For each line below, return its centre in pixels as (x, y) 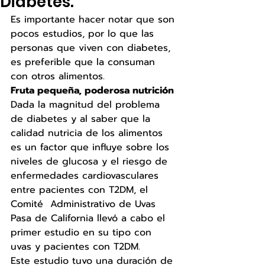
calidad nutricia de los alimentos (88, 133)
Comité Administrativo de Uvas (85, 204)
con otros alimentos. (59, 76)
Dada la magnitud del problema (87, 104)
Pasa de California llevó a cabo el (90, 218)
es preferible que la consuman (85, 62)
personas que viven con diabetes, (92, 48)
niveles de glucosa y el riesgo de (91, 161)
